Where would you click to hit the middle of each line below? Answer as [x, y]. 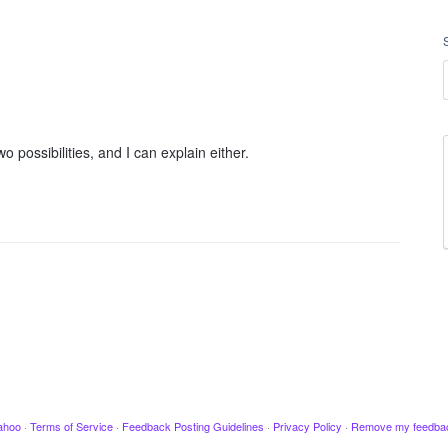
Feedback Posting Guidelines [192, 426]
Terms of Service [71, 426]
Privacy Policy [307, 426]
